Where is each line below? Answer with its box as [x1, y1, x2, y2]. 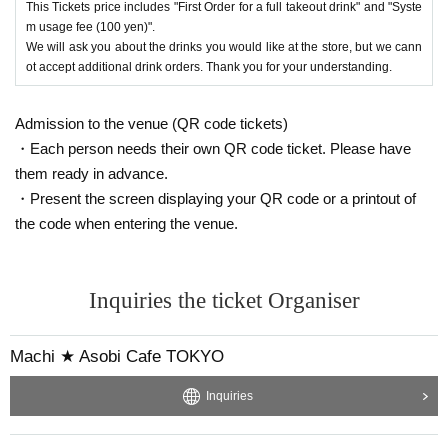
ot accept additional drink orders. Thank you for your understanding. [26, 59, 392, 74]
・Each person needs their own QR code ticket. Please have [15, 139, 411, 157]
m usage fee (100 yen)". [26, 19, 155, 34]
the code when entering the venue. [15, 214, 238, 232]
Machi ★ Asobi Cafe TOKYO [10, 346, 224, 366]
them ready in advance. [15, 164, 168, 182]
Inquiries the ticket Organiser [88, 287, 360, 313]
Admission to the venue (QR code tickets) [15, 114, 288, 132]
